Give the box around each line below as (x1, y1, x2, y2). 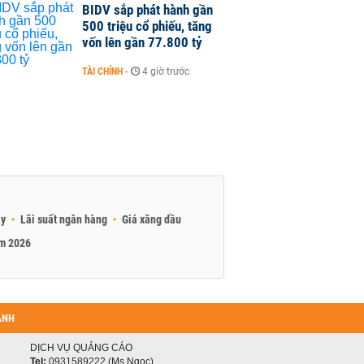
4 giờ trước (142, 66, 189, 77)
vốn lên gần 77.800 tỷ (82, 34, 202, 50)
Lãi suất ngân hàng (20, 213, 107, 226)
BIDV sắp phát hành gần (82, 2, 213, 18)
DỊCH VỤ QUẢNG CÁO (30, 342, 132, 353)
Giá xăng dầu (122, 213, 181, 226)
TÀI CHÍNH (82, 66, 123, 77)
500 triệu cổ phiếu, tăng (82, 18, 212, 34)
